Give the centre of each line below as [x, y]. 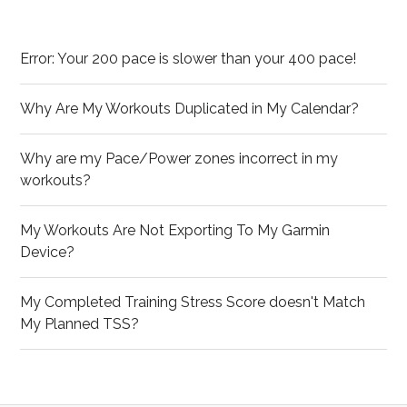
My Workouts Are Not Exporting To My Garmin [175, 230]
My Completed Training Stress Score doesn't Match [193, 302]
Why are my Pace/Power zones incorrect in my [179, 159]
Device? [48, 252]
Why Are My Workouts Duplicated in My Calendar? [190, 109]
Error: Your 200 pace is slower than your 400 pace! [189, 59]
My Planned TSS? [80, 324]
